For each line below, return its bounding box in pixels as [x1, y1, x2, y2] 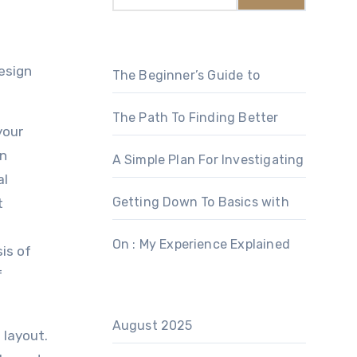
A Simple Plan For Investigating [112, 152, 304, 167]
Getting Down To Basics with [112, 194, 289, 210]
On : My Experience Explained [112, 237, 291, 252]
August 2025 [112, 318, 193, 333]
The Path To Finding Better [112, 110, 279, 125]
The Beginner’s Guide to [112, 68, 261, 83]
